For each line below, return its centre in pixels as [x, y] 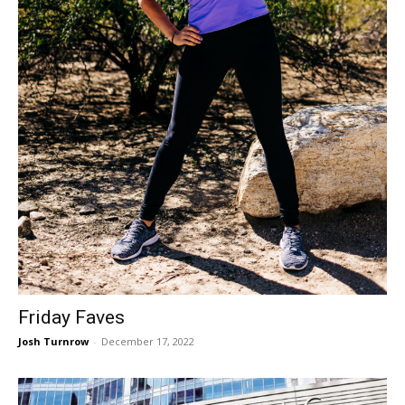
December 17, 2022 [148, 341]
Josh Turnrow [53, 341]
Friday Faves [71, 317]
